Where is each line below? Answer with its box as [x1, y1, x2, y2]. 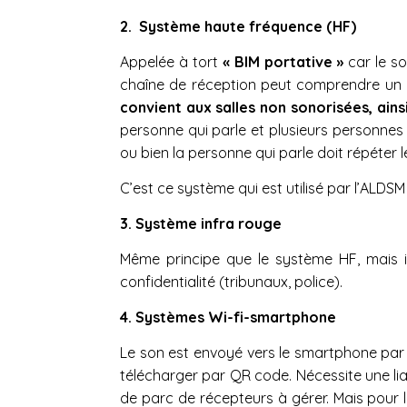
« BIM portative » [222, 52, 344, 71]
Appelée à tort [120, 52, 223, 71]
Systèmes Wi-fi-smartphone [135, 307, 336, 326]
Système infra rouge [135, 213, 282, 233]
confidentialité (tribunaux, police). [120, 272, 342, 291]
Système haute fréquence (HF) [139, 16, 356, 35]
